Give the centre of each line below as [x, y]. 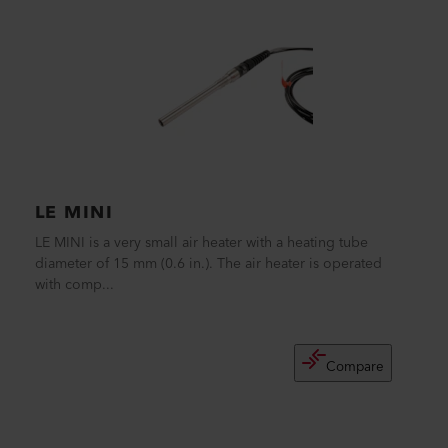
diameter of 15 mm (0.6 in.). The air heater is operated [208, 264]
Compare [354, 367]
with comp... [74, 285]
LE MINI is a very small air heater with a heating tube [201, 243]
